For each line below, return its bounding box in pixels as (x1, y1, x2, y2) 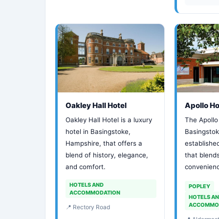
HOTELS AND (69, 181, 104, 188)
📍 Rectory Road (66, 203, 110, 211)
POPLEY (188, 183, 210, 190)
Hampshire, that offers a (66, 139, 142, 147)
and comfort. (66, 163, 106, 171)
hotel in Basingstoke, (66, 128, 131, 135)
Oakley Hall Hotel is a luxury (66, 116, 152, 124)
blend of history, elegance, (66, 151, 148, 159)
